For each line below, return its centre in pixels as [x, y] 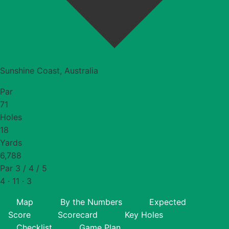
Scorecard [78, 214]
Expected [168, 202]
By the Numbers [91, 202]
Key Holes [144, 214]
